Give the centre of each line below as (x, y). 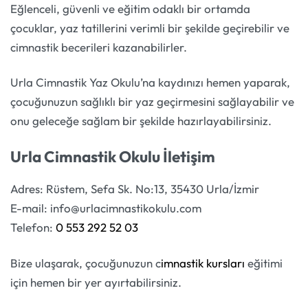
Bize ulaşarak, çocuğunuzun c (86, 263)
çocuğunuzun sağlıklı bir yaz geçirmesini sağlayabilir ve (152, 102)
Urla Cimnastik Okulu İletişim (113, 156)
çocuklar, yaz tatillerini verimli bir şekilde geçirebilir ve (150, 27)
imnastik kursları (203, 263)
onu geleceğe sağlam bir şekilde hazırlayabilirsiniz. (141, 121)
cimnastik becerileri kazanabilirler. (99, 47)
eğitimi (264, 263)
